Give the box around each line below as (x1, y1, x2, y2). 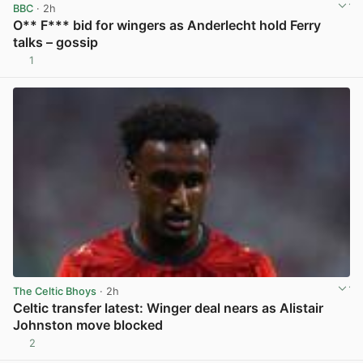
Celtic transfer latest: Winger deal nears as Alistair (13, 299, 323, 316)
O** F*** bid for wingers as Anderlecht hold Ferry (13, 17, 321, 34)
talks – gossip (13, 34, 98, 51)
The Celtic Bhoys (13, 284, 96, 297)
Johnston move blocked (13, 316, 163, 333)
